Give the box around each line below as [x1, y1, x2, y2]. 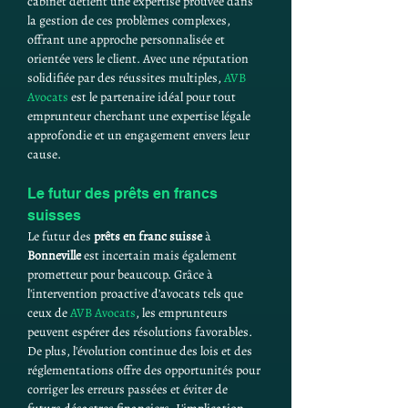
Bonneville [27, 247, 81, 264]
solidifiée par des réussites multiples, [27, 69, 224, 87]
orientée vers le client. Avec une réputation [27, 50, 251, 67]
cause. [27, 146, 61, 163]
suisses [27, 207, 81, 224]
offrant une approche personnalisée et [27, 31, 228, 48]
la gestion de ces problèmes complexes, [27, 12, 233, 29]
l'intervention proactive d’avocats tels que [27, 285, 246, 302]
